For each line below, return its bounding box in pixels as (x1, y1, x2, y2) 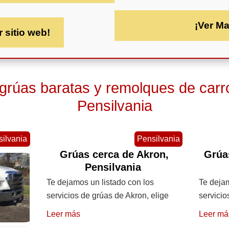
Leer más (46, 209, 80, 218)
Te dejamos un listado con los (46, 177, 154, 187)
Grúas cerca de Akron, (60, 148, 169, 160)
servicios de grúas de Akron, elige (46, 191, 169, 200)
